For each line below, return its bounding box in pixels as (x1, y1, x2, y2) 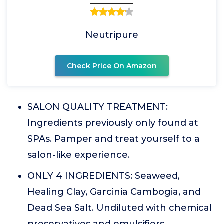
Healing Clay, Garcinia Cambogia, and (27, 186, 201, 197)
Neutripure (85, 29, 138, 40)
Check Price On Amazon (67, 61, 157, 70)
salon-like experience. (27, 149, 130, 160)
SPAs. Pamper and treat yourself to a (27, 133, 200, 144)
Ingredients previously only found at (27, 117, 198, 128)
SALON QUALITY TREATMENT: (27, 101, 168, 112)
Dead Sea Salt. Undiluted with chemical (27, 202, 212, 213)
